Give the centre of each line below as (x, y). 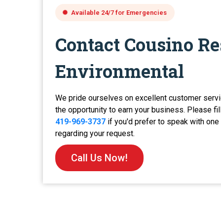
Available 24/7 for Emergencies (119, 12)
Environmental (120, 71)
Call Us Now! (99, 158)
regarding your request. (95, 133)
